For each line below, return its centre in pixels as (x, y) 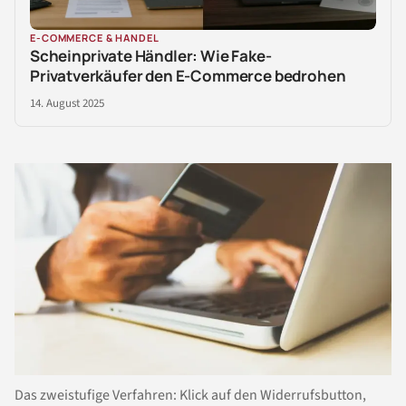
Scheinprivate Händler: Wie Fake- (151, 55)
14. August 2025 (67, 103)
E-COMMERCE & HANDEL (95, 37)
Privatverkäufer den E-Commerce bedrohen (188, 75)
